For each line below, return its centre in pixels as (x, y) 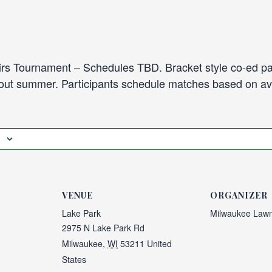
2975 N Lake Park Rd (104, 228)
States (74, 260)
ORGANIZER (239, 195)
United (160, 244)
